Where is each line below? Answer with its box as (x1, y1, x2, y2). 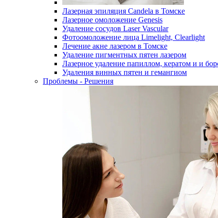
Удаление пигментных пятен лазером (62, 51, 186, 59)
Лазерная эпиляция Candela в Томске (62, 7, 185, 15)
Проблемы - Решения (43, 77, 113, 85)
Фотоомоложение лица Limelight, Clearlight (62, 33, 205, 41)
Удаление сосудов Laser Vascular (62, 24, 168, 33)
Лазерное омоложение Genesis (62, 16, 163, 24)
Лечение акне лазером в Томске (62, 42, 167, 50)
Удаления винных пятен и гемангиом (62, 68, 187, 76)
